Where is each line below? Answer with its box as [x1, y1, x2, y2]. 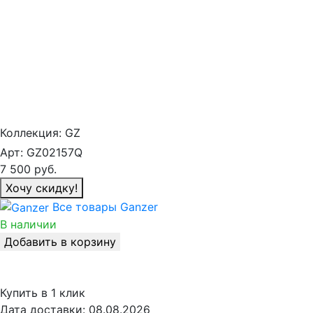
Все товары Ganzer [52, 199, 158, 214]
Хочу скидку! [6, 180, 78, 195]
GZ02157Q [27, 145, 82, 159]
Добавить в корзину [4, 235, 116, 249]
